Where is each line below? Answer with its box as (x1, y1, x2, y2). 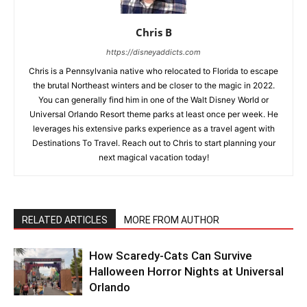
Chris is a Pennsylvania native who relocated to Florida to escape (29, 66, 278, 77)
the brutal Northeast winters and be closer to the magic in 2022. (32, 80, 275, 91)
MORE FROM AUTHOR (124, 214, 219, 226)
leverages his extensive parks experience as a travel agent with (32, 123, 275, 134)
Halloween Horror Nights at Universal (89, 265, 284, 279)
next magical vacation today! (98, 152, 209, 163)
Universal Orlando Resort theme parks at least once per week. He (29, 109, 278, 120)
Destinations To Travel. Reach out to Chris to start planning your (32, 138, 275, 149)
